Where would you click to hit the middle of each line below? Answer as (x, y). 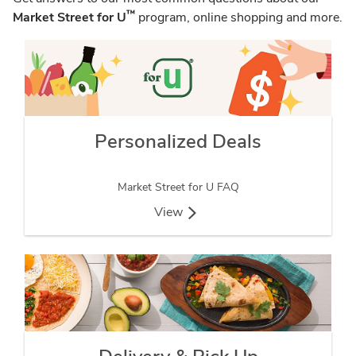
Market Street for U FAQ (178, 188)
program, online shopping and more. (239, 17)
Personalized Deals (178, 142)
